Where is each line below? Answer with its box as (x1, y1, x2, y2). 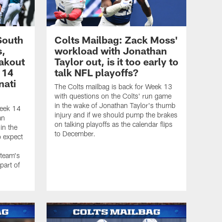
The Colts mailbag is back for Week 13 (55, 82, 172, 91)
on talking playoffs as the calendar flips (55, 120, 172, 129)
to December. (55, 129, 96, 138)
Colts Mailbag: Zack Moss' (55, 34, 178, 46)
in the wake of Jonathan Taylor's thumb (55, 101, 175, 110)
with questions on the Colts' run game (55, 92, 171, 101)
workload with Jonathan (55, 45, 167, 57)
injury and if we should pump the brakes (55, 111, 177, 119)
